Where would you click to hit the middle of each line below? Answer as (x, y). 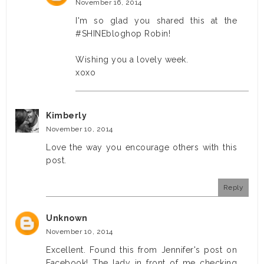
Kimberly (66, 116)
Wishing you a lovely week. (132, 60)
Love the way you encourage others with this (141, 148)
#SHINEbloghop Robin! (123, 34)
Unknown (67, 218)
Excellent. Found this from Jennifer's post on (141, 250)
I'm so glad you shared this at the (156, 21)
